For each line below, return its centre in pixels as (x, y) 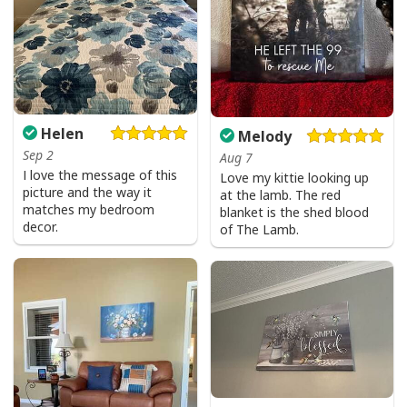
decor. (40, 227)
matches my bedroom (89, 210)
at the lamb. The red (280, 194)
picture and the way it (87, 193)
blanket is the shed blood (294, 212)
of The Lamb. (259, 229)
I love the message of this (100, 175)
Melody (263, 136)
